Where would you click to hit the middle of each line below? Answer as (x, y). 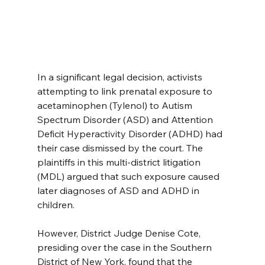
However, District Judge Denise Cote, (120, 233)
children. (56, 204)
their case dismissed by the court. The (121, 148)
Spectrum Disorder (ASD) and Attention (126, 119)
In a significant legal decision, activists (121, 77)
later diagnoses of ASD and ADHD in (119, 190)
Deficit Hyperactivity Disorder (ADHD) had (131, 133)
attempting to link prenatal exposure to (126, 91)
